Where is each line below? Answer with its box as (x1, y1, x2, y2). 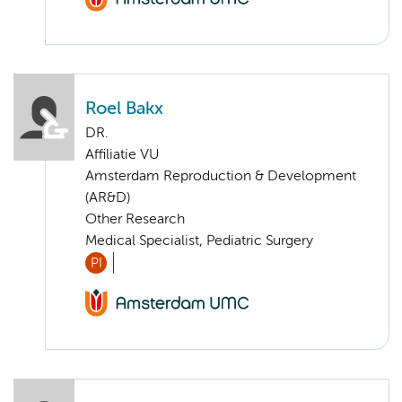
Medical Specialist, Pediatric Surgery (85, 234, 313, 249)
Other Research (85, 213, 185, 228)
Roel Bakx (85, 100, 163, 118)
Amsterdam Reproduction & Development (85, 170, 356, 185)
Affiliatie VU (85, 148, 159, 163)
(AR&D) (85, 191, 130, 206)
